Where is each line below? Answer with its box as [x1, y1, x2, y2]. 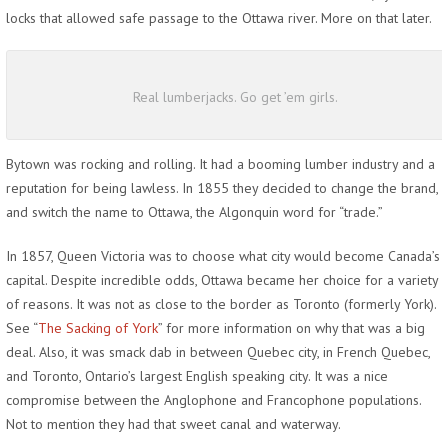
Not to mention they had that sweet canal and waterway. [6, 415, 341, 433]
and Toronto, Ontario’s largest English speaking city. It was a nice [6, 367, 388, 385]
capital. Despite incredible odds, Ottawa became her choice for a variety [6, 271, 438, 289]
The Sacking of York [38, 319, 158, 337]
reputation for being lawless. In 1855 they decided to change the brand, [6, 179, 438, 197]
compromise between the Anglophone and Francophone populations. [6, 391, 421, 409]
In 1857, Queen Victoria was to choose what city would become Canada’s [6, 247, 440, 265]
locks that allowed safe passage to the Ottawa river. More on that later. [6, 9, 432, 27]
